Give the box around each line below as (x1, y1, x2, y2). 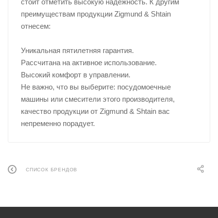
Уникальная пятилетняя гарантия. (20, 46, 134, 54)
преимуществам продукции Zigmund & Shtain (20, 10, 171, 18)
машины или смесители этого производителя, (20, 95, 175, 103)
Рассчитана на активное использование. (20, 58, 157, 67)
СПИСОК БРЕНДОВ (26, 167, 78, 173)
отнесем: (20, 22, 51, 30)
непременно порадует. (20, 119, 95, 127)
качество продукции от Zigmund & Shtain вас (20, 107, 170, 115)
